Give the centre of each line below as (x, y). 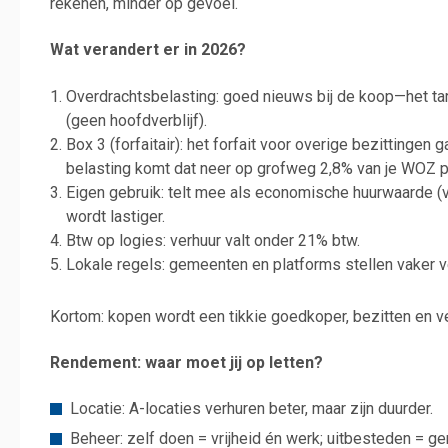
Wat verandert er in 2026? (148, 50)
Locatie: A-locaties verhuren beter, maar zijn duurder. (251, 408)
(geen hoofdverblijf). (136, 120)
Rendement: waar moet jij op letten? (186, 362)
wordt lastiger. (115, 216)
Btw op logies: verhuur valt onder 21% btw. (213, 240)
